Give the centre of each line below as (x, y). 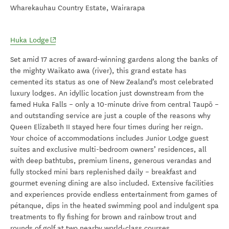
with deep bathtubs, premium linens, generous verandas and (111, 161)
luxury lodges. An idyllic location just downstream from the (107, 93)
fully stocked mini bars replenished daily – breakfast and (103, 172)
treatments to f (36, 217)
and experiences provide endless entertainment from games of (113, 194)
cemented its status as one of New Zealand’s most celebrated (112, 82)
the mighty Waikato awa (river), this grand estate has (98, 71)
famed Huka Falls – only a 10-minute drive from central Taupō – (114, 104)
